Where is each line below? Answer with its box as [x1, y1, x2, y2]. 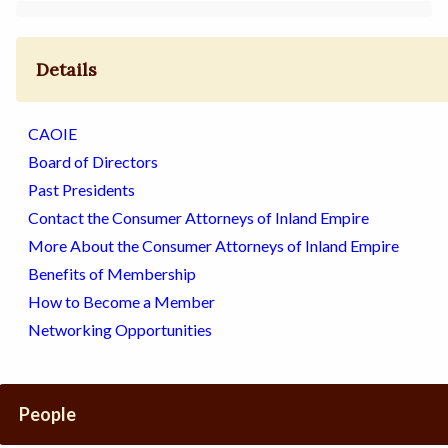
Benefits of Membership [28, 264, 196, 284]
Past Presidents [28, 180, 135, 200]
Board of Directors [28, 152, 158, 172]
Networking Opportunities [28, 320, 212, 340]
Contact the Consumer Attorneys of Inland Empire [28, 208, 369, 228]
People [19, 403, 77, 426]
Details [36, 58, 98, 82]
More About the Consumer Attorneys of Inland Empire [28, 236, 399, 256]
